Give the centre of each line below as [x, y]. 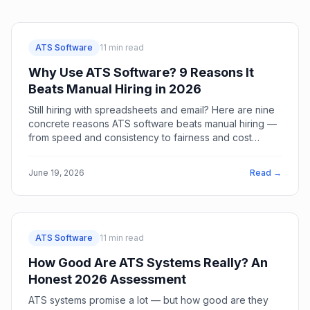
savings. [47, 151]
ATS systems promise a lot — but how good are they [148, 300]
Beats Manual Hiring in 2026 [115, 89]
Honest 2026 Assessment [107, 279]
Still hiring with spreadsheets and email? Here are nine [152, 110]
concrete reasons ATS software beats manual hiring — [153, 124]
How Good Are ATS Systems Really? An [148, 263]
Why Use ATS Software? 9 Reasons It [141, 72]
